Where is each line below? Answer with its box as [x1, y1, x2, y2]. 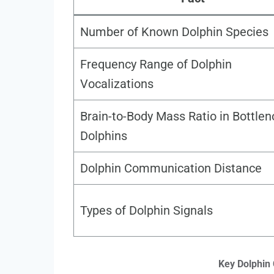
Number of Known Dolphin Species [80, 24, 268, 40]
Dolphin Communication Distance [80, 161, 262, 176]
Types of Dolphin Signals [80, 203, 213, 218]
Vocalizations [80, 76, 154, 92]
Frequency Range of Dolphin [80, 57, 232, 72]
